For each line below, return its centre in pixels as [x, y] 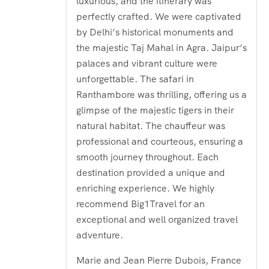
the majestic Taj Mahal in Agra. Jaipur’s [162, 48]
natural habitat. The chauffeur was [151, 126]
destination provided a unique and [151, 173]
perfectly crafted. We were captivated [159, 17]
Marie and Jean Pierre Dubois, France [159, 261]
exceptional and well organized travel [157, 220]
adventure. [100, 235]
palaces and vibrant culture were [147, 64]
